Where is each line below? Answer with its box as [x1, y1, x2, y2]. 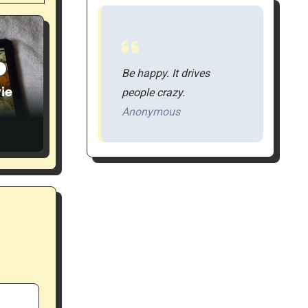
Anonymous [121, 105, 180, 119]
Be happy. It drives [121, 67, 210, 80]
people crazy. [121, 86, 185, 100]
